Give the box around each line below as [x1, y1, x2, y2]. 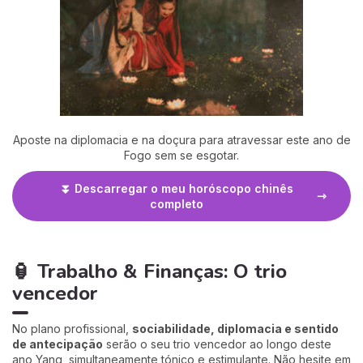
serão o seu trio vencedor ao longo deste [103, 336, 331, 351]
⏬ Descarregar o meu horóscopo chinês [60, 181, 293, 195]
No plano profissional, [12, 321, 132, 335]
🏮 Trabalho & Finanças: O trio [12, 258, 287, 284]
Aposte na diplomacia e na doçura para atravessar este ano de [12, 132, 351, 147]
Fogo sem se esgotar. [124, 147, 239, 162]
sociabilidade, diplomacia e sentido [132, 321, 339, 335]
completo [150, 196, 203, 211]
